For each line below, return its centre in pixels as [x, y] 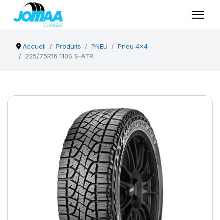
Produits [69, 46]
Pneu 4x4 [133, 46]
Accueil [34, 46]
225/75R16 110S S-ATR [59, 56]
